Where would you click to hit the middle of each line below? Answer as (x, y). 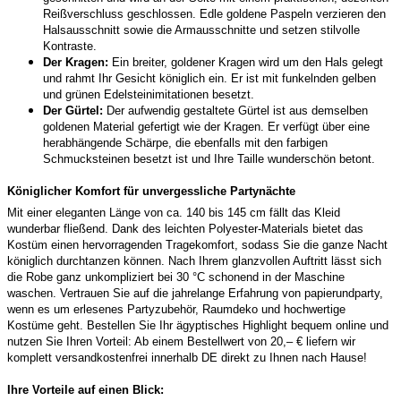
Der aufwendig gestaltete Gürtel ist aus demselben (235, 110)
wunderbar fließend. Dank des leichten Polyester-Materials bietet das (185, 228)
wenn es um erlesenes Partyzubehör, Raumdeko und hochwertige (176, 309)
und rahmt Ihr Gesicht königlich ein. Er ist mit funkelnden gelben (209, 78)
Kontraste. (70, 46)
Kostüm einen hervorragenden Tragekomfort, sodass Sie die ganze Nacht (197, 244)
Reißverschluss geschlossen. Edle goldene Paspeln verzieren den (214, 13)
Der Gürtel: (73, 110)
